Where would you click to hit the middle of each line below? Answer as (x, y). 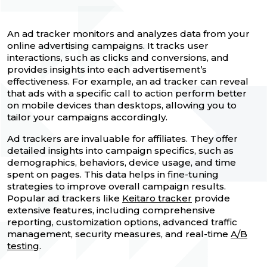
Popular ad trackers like (65, 198)
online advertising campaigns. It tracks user (108, 45)
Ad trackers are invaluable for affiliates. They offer (122, 138)
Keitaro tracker (157, 198)
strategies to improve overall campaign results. (117, 186)
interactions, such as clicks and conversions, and (118, 57)
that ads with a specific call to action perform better (127, 93)
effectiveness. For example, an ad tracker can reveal (128, 81)
